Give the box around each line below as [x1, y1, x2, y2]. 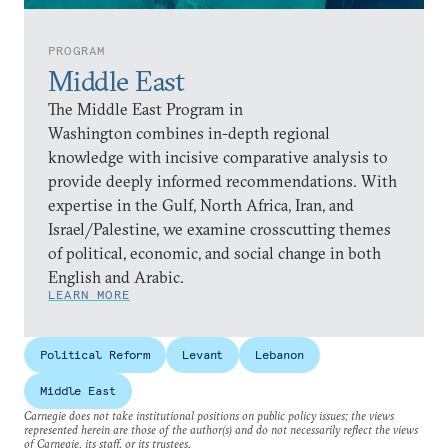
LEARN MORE [48, 287, 130, 302]
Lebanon [255, 347, 304, 362]
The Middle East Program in [48, 99, 243, 119]
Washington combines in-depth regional [48, 123, 330, 143]
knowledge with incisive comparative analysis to [48, 147, 388, 167]
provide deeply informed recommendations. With [48, 171, 397, 191]
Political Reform [40, 347, 151, 362]
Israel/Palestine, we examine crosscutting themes [48, 219, 391, 239]
